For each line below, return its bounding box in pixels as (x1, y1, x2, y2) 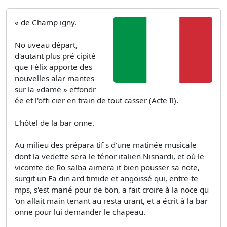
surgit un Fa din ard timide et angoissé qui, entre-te (15, 173, 198, 184)
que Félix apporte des (15, 62, 92, 72)
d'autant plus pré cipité (15, 51, 96, 61)
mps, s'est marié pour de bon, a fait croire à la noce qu (15, 184, 209, 195)
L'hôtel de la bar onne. (15, 118, 94, 128)
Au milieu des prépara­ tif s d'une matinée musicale (15, 140, 197, 150)
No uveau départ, (15, 40, 78, 50)
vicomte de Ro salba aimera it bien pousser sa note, (15, 162, 200, 173)
